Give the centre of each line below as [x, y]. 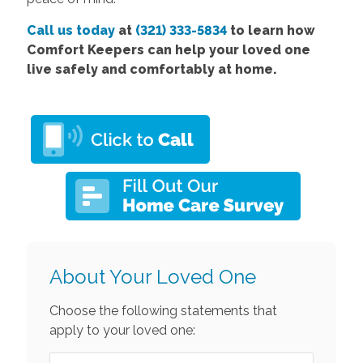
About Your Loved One [152, 276]
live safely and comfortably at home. [152, 69]
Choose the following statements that [163, 310]
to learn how [271, 30]
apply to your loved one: [122, 330]
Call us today [70, 30]
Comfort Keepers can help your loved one [168, 49]
